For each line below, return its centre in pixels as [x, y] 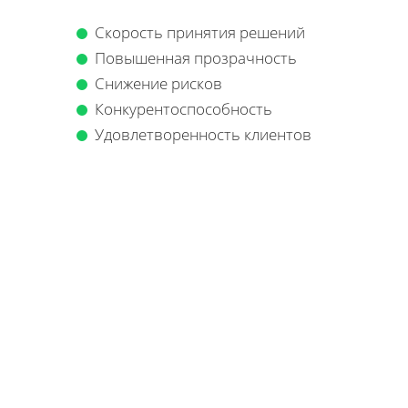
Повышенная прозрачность [196, 57]
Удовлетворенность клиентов [203, 134]
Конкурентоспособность [184, 108]
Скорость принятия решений [200, 32]
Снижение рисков [158, 83]
